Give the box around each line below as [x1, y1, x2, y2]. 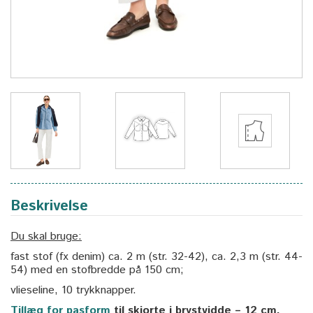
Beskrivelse [10, 195, 88, 217]
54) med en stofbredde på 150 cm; [10, 261, 184, 278]
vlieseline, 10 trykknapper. [10, 282, 136, 298]
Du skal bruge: [10, 228, 82, 245]
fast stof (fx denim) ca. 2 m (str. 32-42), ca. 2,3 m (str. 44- [10, 248, 303, 265]
